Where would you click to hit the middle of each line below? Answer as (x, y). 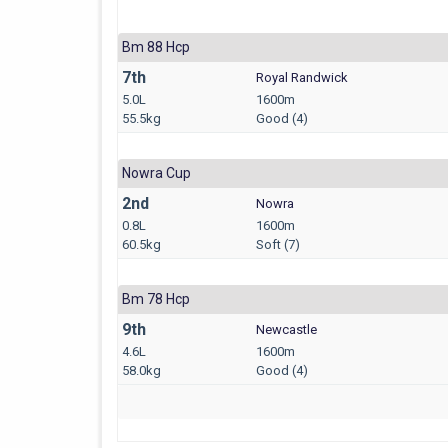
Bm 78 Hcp (156, 298)
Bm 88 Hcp (156, 46)
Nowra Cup (156, 172)
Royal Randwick (302, 77)
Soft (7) (278, 244)
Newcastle (286, 329)
